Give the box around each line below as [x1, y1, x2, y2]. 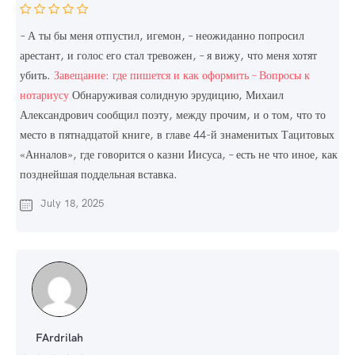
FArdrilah [36, 330, 83, 345]
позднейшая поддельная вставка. [20, 167, 177, 182]
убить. [20, 68, 54, 83]
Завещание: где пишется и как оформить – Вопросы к [54, 68, 310, 83]
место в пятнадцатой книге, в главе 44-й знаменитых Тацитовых [20, 128, 334, 143]
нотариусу [20, 88, 69, 103]
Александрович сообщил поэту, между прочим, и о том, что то [20, 108, 326, 123]
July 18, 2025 [40, 197, 104, 211]
